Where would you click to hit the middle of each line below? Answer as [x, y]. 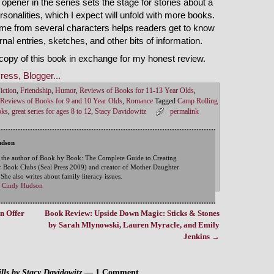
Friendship [36, 91]
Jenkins [197, 237]
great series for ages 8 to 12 [51, 112]
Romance [139, 102]
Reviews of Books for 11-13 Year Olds [137, 91]
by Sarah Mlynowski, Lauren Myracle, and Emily [134, 225]
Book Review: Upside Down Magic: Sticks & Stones [132, 213]
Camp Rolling [198, 102]
